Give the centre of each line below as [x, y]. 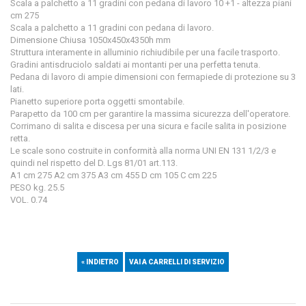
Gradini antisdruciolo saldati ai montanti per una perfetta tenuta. [135, 65]
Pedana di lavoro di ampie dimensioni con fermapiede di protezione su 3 [153, 77]
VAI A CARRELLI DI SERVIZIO [177, 262]
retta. [20, 139]
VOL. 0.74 [29, 200]
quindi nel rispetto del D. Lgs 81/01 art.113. [94, 163]
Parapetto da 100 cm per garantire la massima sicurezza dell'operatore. [150, 114]
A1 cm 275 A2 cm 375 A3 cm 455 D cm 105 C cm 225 [115, 176]
